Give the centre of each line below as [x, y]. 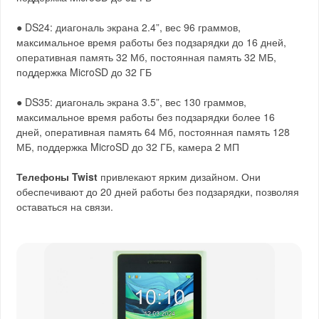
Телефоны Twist [57, 177]
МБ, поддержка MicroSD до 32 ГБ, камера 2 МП [128, 147]
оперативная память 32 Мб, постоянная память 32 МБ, [147, 57]
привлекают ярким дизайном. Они [179, 177]
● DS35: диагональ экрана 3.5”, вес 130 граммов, [132, 102]
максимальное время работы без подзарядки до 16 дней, [152, 42]
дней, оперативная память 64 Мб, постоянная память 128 [153, 132]
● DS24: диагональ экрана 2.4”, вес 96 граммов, [129, 27]
